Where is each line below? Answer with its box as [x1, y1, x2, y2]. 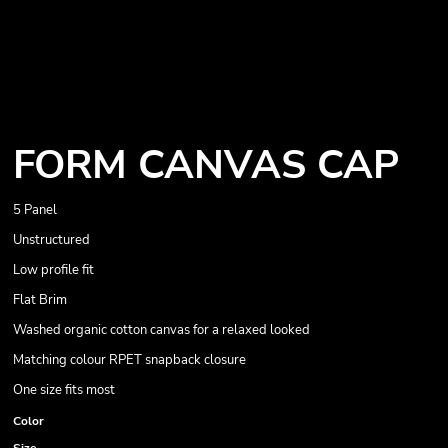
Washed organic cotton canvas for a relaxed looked [13, 321, 310, 339]
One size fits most [13, 381, 118, 399]
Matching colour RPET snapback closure [13, 351, 249, 369]
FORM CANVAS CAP [13, 138, 399, 192]
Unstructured [13, 231, 90, 249]
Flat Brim [13, 291, 67, 309]
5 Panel [13, 201, 57, 219]
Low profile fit [13, 261, 94, 279]
